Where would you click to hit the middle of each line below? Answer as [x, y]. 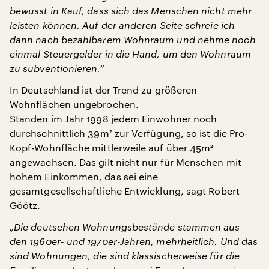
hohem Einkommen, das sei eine [84, 176]
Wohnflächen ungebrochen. [74, 104]
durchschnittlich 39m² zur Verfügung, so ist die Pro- [129, 133]
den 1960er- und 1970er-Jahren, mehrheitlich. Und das [134, 241]
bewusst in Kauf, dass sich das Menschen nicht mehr [131, 11]
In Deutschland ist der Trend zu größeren [104, 90]
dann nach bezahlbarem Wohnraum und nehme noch [133, 39]
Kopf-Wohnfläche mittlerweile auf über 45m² [112, 147]
